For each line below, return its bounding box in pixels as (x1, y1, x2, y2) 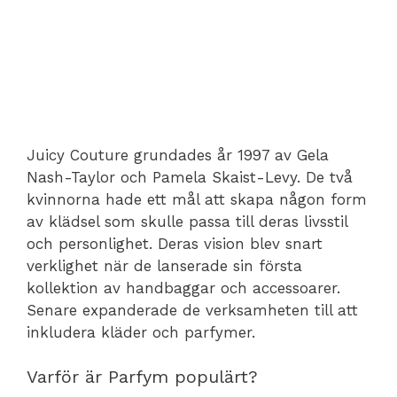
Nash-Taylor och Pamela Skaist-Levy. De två (27, 167, 353, 186)
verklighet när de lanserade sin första (27, 256, 302, 275)
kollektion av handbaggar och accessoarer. (27, 278, 340, 297)
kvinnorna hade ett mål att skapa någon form (27, 190, 367, 208)
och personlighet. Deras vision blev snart (27, 234, 323, 253)
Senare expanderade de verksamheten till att (27, 300, 358, 319)
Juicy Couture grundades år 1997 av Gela (27, 145, 329, 164)
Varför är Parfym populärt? (27, 366, 258, 387)
